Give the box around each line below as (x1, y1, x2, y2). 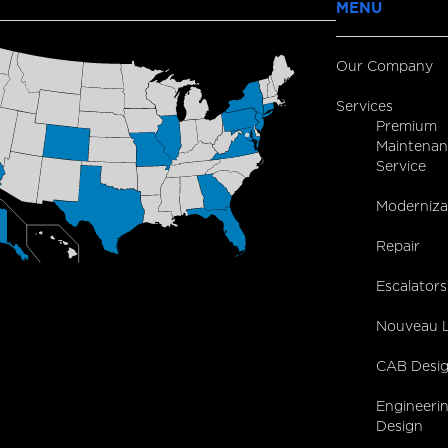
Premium (376, 120, 437, 133)
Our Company (336, 60, 433, 73)
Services (336, 100, 393, 113)
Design (376, 420, 423, 433)
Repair (376, 240, 420, 253)
